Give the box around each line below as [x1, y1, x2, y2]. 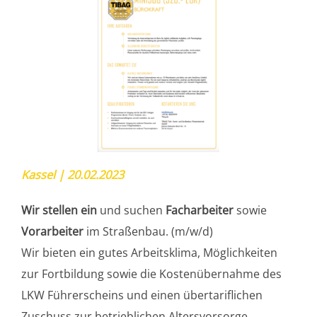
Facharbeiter [166, 202, 234, 218]
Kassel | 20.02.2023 [21, 166, 124, 183]
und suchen [97, 202, 166, 218]
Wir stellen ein [21, 202, 97, 218]
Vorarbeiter [21, 223, 83, 239]
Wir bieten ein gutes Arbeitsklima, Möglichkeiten [21, 244, 277, 260]
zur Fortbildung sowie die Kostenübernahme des [21, 265, 282, 282]
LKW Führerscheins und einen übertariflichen [21, 287, 263, 303]
